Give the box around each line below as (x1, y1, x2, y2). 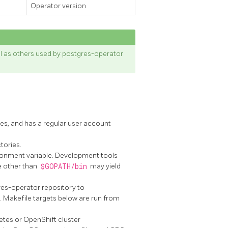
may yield (89, 161, 121, 170)
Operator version (31, 2, 86, 11)
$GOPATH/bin (40, 161, 87, 171)
